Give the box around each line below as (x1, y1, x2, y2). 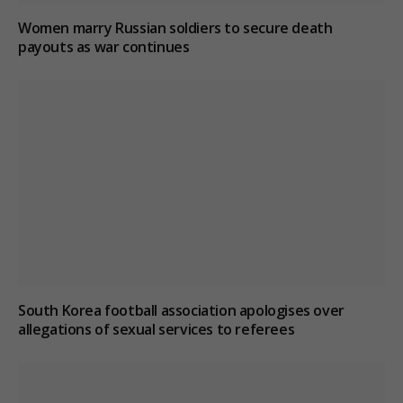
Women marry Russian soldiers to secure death (18, 18, 333, 39)
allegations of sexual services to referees (18, 318, 295, 339)
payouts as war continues (18, 37, 190, 58)
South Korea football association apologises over (18, 300, 345, 320)
